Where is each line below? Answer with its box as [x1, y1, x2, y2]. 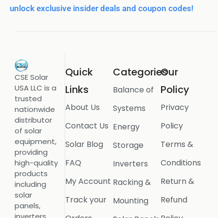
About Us [65, 102, 100, 113]
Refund [161, 194, 187, 206]
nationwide [15, 104, 55, 115]
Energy [112, 121, 140, 133]
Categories [112, 65, 167, 79]
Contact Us [65, 120, 109, 132]
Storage [112, 140, 144, 151]
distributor [15, 115, 52, 126]
